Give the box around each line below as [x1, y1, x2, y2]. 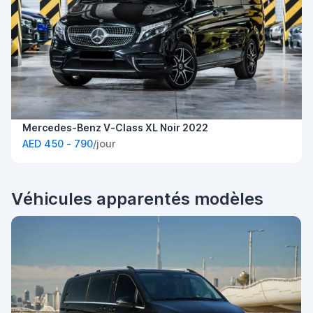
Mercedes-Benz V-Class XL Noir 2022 [22, 122, 208, 134]
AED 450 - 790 [22, 138, 93, 150]
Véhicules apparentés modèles [11, 189, 263, 210]
